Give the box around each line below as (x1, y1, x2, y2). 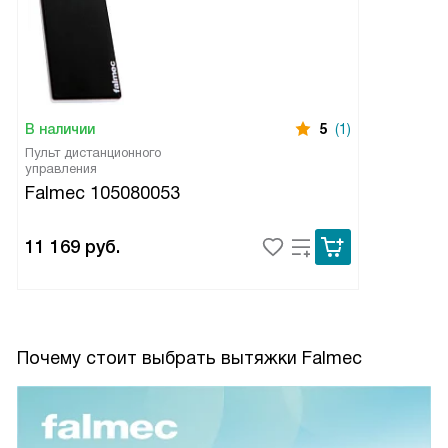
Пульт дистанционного (25, 144, 161, 160)
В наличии (25, 120, 95, 137)
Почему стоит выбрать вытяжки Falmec (17, 347, 362, 368)
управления (25, 160, 97, 176)
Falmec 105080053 (25, 182, 180, 203)
